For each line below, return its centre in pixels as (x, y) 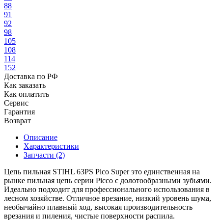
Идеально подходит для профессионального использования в (107, 189)
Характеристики (51, 146)
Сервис (16, 103)
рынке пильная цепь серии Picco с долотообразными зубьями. (108, 180)
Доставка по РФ (31, 76)
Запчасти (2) (44, 155)
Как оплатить (27, 94)
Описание (41, 137)
